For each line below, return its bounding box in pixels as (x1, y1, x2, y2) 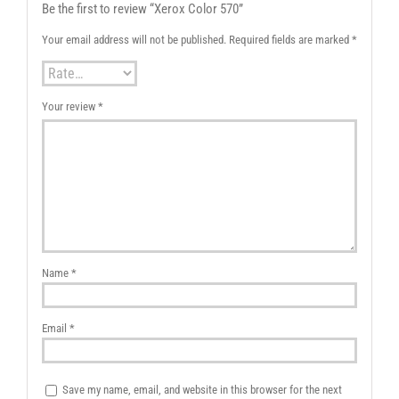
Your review (41, 100, 98, 114)
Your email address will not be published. (41, 33, 226, 47)
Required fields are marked (228, 33, 352, 47)
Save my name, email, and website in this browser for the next (61, 382, 342, 396)
